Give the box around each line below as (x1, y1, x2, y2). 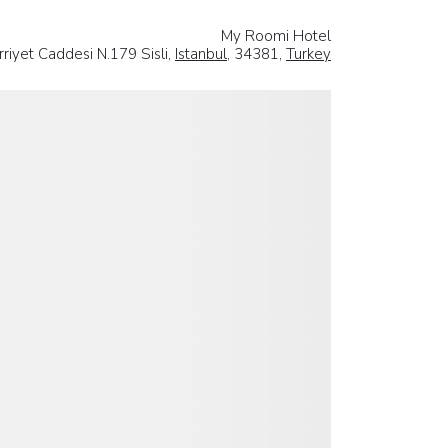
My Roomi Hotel (221, 25, 331, 46)
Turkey (286, 43, 331, 64)
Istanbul (175, 43, 227, 64)
